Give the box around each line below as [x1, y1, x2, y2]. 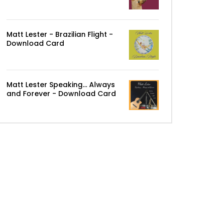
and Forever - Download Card [6, 89, 116, 99]
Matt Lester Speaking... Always [6, 80, 115, 90]
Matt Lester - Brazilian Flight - [6, 29, 113, 39]
